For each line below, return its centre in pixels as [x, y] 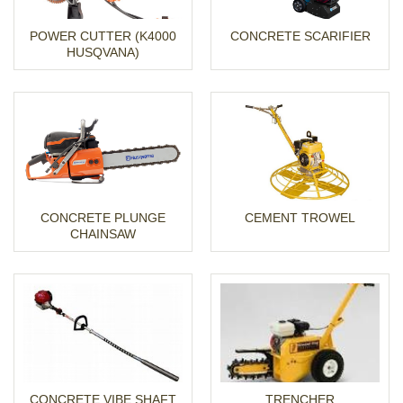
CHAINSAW [103, 234]
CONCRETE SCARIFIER [300, 36]
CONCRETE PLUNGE [103, 218]
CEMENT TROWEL [300, 218]
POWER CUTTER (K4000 [103, 36]
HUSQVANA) [103, 53]
